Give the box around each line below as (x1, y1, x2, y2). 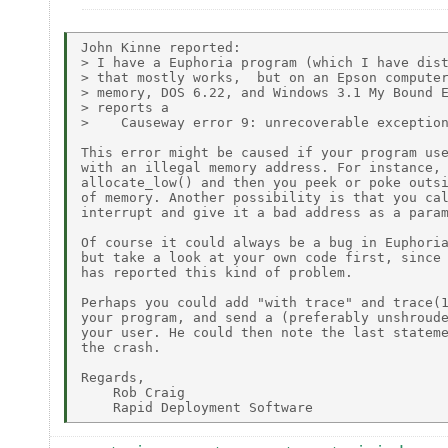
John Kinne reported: (81, 39, 241, 55)
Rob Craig (81, 384, 185, 400)
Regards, (81, 369, 145, 385)
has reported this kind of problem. (81, 264, 353, 280)
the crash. (81, 339, 161, 355)
